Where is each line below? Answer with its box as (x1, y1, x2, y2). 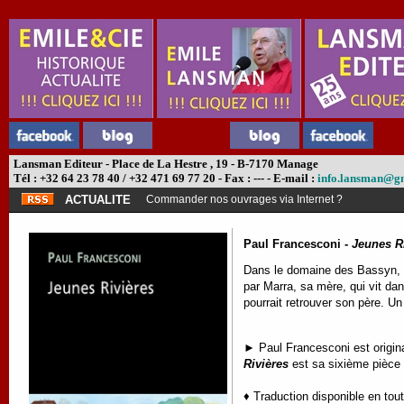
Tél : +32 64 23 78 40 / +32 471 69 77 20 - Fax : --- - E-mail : (11, 171, 317, 185)
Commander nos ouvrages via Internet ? (146, 193, 343, 206)
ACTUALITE (65, 193, 131, 207)
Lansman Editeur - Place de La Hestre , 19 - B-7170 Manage (11, 157, 318, 170)
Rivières (243, 356, 289, 371)
